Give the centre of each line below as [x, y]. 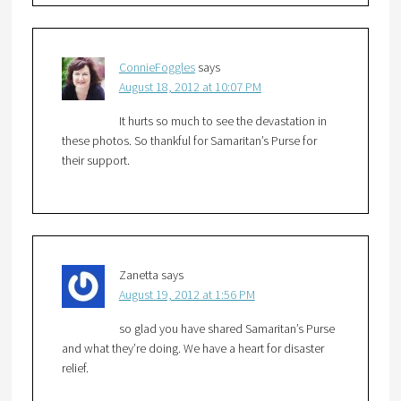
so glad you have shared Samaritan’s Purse [226, 329]
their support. [95, 161]
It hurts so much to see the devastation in [222, 121]
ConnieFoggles [157, 68]
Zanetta [138, 275]
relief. [75, 368]
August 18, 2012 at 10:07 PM [190, 87]
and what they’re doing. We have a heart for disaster [192, 349]
